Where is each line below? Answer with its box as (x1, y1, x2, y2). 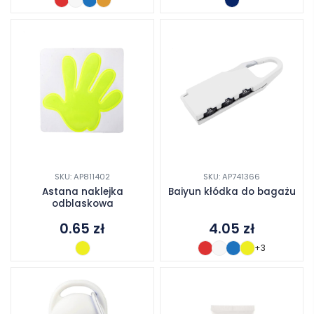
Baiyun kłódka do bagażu (168, 185, 296, 199)
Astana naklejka (41, 185, 123, 199)
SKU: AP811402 (55, 171, 110, 183)
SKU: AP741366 (203, 171, 260, 183)
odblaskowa (51, 197, 114, 211)
